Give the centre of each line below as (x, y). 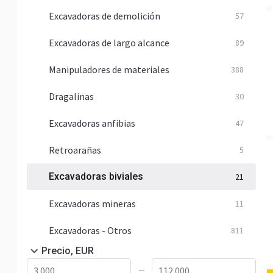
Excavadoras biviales (96, 176)
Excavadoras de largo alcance (109, 43)
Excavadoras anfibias (92, 123)
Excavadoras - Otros (90, 230)
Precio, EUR (68, 251)
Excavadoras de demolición (105, 16)
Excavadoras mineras (92, 204)
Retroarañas (75, 150)
